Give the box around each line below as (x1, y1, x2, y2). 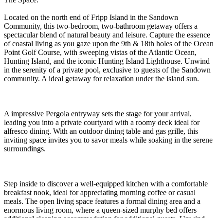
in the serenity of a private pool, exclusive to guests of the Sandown (4, 65, 211, 74)
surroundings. (4, 144, 46, 153)
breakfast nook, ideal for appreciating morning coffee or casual (4, 188, 196, 197)
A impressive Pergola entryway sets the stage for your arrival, (4, 109, 192, 118)
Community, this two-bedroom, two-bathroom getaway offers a (4, 21, 198, 30)
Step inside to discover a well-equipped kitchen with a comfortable (4, 179, 208, 188)
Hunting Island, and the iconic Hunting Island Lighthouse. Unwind (4, 56, 210, 65)
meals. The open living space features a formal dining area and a (4, 197, 200, 205)
